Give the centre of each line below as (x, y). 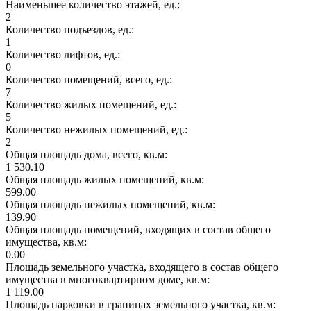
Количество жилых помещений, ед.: (92, 104)
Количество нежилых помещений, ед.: (98, 129)
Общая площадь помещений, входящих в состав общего (138, 229)
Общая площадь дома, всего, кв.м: (88, 154)
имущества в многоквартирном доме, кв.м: (109, 279)
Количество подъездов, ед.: (71, 29)
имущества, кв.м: (48, 242)
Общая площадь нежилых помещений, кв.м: (112, 204)
